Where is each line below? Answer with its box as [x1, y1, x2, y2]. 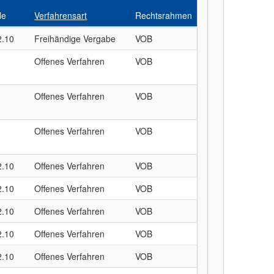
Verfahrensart [34, 9, 87, 21]
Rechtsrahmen [135, 9, 193, 21]
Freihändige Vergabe [34, 32, 116, 45]
